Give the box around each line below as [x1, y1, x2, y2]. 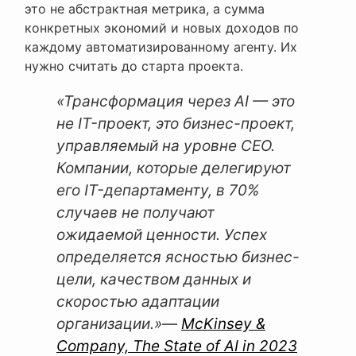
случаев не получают [56, 203, 215, 222]
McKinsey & [181, 315, 265, 334]
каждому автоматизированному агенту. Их [25, 39, 297, 56]
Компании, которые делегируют [56, 159, 291, 178]
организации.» [56, 315, 162, 334]
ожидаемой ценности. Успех [56, 226, 267, 245]
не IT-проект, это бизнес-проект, [56, 114, 295, 133]
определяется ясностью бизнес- [56, 248, 300, 267]
